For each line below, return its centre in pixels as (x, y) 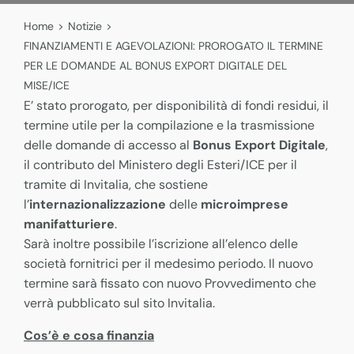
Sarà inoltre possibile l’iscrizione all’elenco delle (161, 244)
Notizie (85, 26)
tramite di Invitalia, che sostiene (116, 185)
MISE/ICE (47, 85)
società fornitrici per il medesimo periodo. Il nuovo (168, 264)
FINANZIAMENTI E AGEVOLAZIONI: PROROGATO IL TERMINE (173, 46)
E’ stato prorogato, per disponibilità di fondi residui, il (176, 105)
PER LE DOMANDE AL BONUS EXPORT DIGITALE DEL (155, 66)
